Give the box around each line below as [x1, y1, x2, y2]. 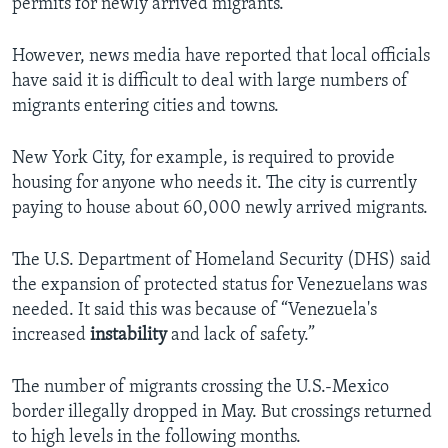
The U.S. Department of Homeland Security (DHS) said [12, 251, 431, 271]
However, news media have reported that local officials [12, 47, 430, 67]
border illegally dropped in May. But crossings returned [12, 403, 432, 423]
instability [90, 326, 167, 346]
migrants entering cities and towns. [12, 97, 279, 117]
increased [12, 326, 90, 346]
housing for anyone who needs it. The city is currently [12, 174, 417, 194]
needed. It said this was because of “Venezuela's [12, 301, 377, 321]
